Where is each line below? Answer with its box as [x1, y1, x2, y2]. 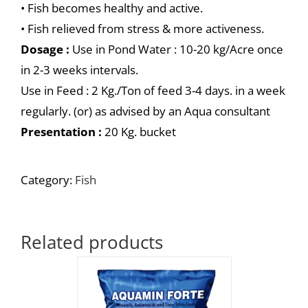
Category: [21, 172, 75, 188]
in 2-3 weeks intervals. [21, 62, 138, 78]
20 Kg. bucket [102, 124, 176, 140]
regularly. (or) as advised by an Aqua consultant [21, 103, 270, 119]
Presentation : [21, 124, 102, 140]
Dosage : [21, 41, 69, 57]
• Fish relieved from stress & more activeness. [21, 21, 264, 36]
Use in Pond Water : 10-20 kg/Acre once [69, 41, 283, 57]
